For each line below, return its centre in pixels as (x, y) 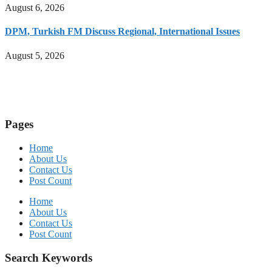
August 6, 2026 (35, 8)
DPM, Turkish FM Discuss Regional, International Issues (122, 32)
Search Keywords (49, 257)
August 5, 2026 (35, 55)
